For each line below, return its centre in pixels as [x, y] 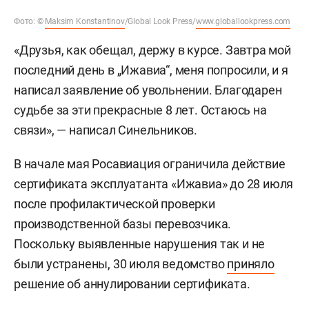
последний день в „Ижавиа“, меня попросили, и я [151, 70]
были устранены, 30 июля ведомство [121, 263]
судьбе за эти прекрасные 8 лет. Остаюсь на [140, 110]
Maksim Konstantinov [85, 21]
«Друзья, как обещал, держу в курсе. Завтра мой [152, 50]
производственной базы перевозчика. [123, 223]
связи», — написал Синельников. [106, 130]
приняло [251, 263]
